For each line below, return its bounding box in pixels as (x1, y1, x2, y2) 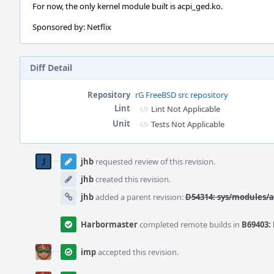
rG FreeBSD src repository (135, 89, 228, 100)
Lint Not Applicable (151, 103, 220, 114)
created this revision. (94, 174, 171, 185)
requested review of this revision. (94, 156, 215, 167)
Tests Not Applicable (151, 119, 224, 130)
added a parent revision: (94, 191, 185, 202)
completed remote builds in (138, 219, 242, 230)
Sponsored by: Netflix (32, 21, 111, 32)
